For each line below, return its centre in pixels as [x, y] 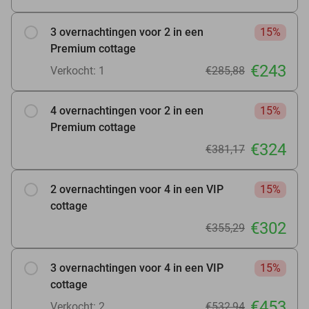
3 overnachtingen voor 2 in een [127, 32]
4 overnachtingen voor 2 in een [127, 110]
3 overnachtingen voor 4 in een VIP [137, 268]
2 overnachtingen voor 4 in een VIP [137, 189]
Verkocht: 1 [78, 70]
